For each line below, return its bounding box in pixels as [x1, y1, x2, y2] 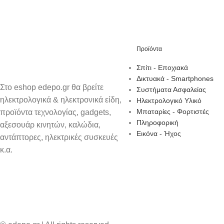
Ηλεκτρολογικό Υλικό [136, 96, 201, 104]
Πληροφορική [136, 118, 178, 126]
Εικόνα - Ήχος [136, 129, 181, 137]
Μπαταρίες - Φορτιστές [136, 107, 209, 115]
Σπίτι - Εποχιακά [136, 63, 188, 71]
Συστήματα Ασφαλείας [136, 85, 206, 93]
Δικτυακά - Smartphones [136, 74, 213, 82]
